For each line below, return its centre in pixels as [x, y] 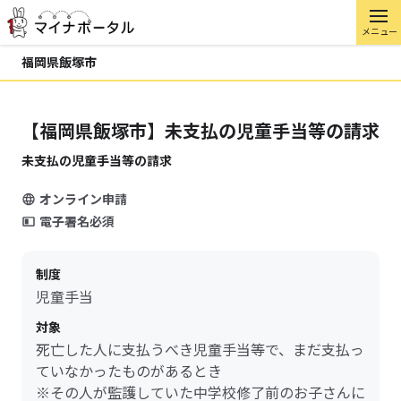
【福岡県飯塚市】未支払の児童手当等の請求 [200, 130]
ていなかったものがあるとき [129, 371]
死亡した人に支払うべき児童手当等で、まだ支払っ [200, 349]
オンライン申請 [83, 199]
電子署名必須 [77, 221]
